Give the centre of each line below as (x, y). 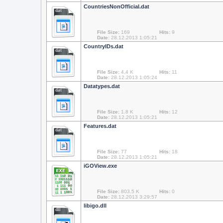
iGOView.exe (100, 166)
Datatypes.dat (102, 86)
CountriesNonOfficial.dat (116, 6)
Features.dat (100, 126)
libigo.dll (95, 206)
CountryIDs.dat (104, 46)
